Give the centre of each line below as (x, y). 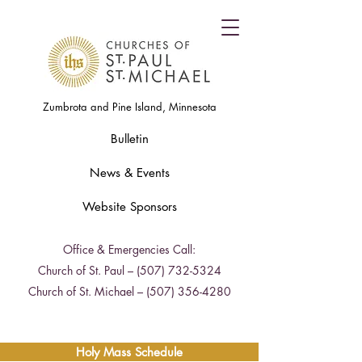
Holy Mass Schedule (129, 352)
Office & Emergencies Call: (129, 249)
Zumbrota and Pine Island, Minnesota (129, 107)
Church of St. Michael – (87, 291)
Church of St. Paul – (87, 270)
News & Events (129, 173)
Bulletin (129, 139)
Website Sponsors (129, 206)
